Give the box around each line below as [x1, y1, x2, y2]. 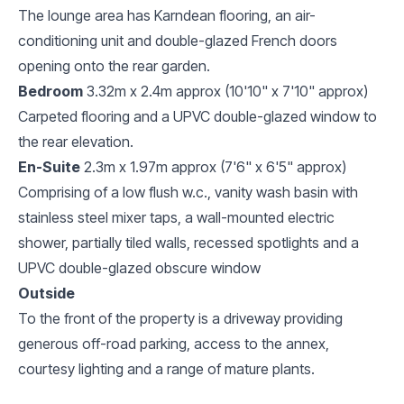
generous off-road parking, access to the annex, [18, 334, 329, 353]
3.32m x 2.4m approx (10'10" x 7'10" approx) [87, 81, 368, 100]
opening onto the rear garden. [18, 56, 210, 75]
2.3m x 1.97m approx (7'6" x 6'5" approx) [84, 157, 346, 176]
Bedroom [18, 81, 83, 100]
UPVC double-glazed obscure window [18, 258, 261, 277]
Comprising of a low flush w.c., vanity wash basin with [18, 182, 358, 201]
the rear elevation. [18, 132, 133, 151]
